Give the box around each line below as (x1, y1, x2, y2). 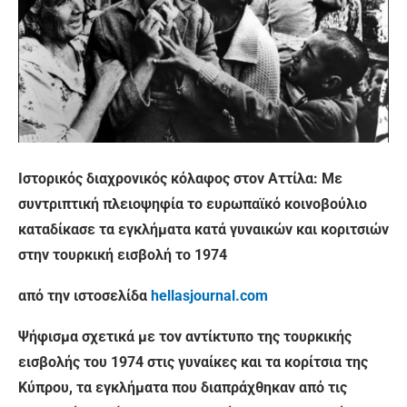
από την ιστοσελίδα (18, 287, 151, 305)
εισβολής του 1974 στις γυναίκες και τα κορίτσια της (18, 353, 368, 372)
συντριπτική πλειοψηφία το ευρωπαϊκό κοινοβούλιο (18, 195, 367, 213)
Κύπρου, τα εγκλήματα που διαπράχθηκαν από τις (18, 379, 347, 397)
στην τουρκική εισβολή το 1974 (18, 246, 227, 264)
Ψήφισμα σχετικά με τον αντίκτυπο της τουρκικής (18, 328, 352, 346)
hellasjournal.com (151, 287, 268, 305)
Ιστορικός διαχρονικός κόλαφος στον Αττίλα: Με (18, 170, 342, 188)
